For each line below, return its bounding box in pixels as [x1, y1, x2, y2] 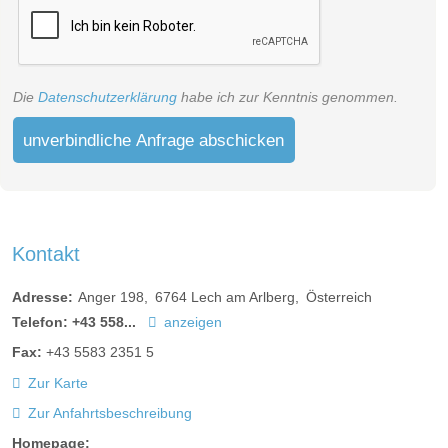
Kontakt [12, 242, 80, 265]
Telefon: [12, 314, 68, 331]
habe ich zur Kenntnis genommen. [177, 88, 398, 105]
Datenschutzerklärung [38, 88, 177, 105]
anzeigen [163, 314, 222, 331]
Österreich [306, 289, 372, 306]
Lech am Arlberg [191, 289, 295, 306]
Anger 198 [78, 289, 144, 306]
